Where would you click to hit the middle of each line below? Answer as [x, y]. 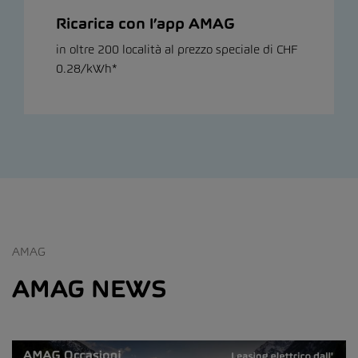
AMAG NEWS [89, 289]
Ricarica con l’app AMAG [145, 24]
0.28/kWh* [87, 69]
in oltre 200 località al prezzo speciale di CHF [177, 50]
